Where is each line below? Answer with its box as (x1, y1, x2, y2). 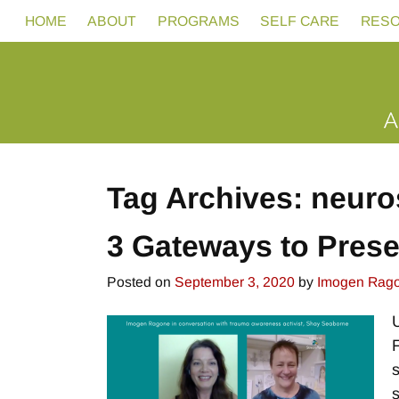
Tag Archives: (107, 180, 311, 215)
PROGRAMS (157, 12, 240, 28)
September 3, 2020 (175, 274, 295, 290)
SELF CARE (260, 12, 340, 28)
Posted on (107, 274, 175, 290)
